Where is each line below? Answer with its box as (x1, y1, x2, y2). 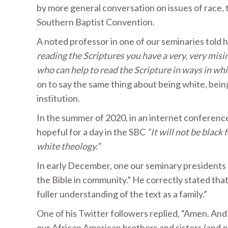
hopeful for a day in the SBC (37, 126, 147, 137)
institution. (37, 93, 80, 104)
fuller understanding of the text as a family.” (37, 188, 207, 199)
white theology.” (37, 140, 100, 152)
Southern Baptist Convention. (37, 16, 155, 27)
